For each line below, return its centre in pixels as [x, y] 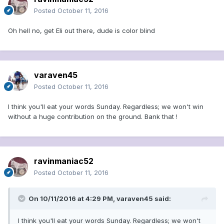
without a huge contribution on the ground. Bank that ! [93, 117]
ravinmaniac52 [64, 161]
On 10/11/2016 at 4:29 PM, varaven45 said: [100, 199]
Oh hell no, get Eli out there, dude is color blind [81, 31]
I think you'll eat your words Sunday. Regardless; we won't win [106, 107]
